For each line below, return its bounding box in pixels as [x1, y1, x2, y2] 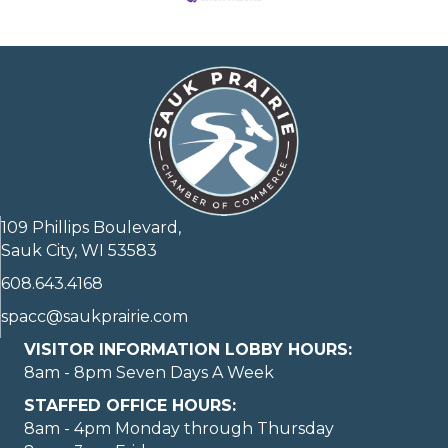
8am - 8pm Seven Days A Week [24, 362, 274, 382]
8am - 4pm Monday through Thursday [24, 418, 334, 438]
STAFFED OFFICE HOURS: [24, 395, 236, 415]
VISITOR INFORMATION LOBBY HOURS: [24, 339, 352, 359]
